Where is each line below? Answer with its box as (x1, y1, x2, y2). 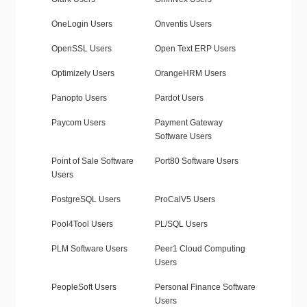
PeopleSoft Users (51, 282, 116, 293)
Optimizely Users (51, 69, 114, 79)
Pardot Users (154, 93, 204, 103)
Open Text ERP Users (154, 44, 236, 54)
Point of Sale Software (51, 156, 134, 167)
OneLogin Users (51, 19, 112, 29)
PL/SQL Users (154, 219, 208, 230)
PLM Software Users (51, 244, 127, 254)
